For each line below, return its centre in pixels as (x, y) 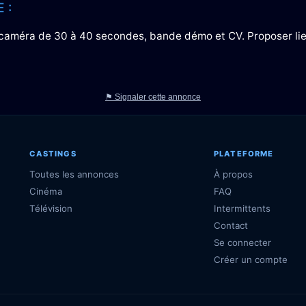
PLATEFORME (244, 154)
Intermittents (242, 208)
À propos (234, 174)
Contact (231, 225)
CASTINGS (53, 154)
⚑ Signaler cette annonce (153, 97)
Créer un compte (251, 260)
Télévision (51, 208)
